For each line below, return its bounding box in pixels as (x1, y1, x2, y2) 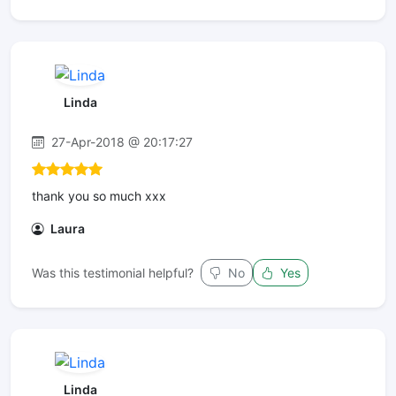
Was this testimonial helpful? (32, 265, 194, 281)
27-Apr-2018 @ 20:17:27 (48, 134, 193, 150)
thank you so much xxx (32, 188, 166, 204)
